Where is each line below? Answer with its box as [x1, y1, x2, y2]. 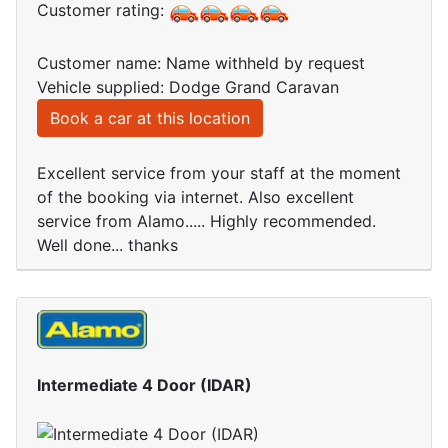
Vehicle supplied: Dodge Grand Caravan [37, 77, 339, 98]
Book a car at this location [50, 108, 250, 129]
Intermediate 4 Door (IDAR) [37, 374, 252, 395]
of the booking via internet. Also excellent [37, 187, 354, 208]
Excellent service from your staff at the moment [37, 163, 401, 184]
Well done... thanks [37, 235, 178, 256]
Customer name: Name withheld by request [37, 53, 365, 74]
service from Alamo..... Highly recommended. [37, 211, 376, 232]
